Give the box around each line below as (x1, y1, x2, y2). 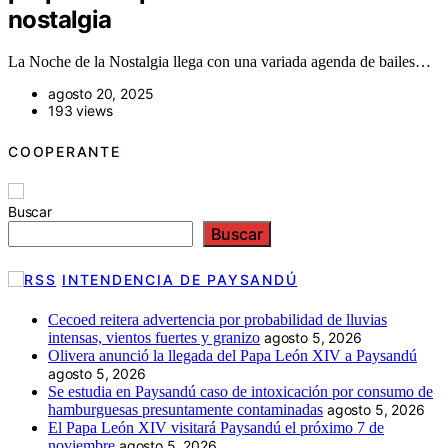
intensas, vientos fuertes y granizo (48, 328, 260, 346)
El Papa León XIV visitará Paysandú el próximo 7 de (48, 418, 384, 436)
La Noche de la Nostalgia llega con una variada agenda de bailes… (8, 53, 431, 71)
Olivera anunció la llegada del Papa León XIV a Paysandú (48, 346, 417, 364)
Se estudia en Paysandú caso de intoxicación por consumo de (48, 382, 433, 400)
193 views (48, 102, 113, 120)
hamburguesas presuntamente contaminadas (48, 400, 323, 418)
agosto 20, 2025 (48, 85, 154, 103)
